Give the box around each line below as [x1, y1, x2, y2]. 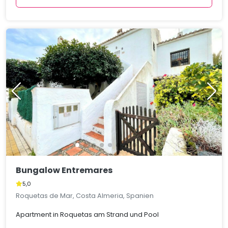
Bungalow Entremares [16, 164, 113, 177]
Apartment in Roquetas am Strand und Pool [16, 210, 159, 219]
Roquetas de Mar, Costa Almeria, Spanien [16, 191, 154, 201]
